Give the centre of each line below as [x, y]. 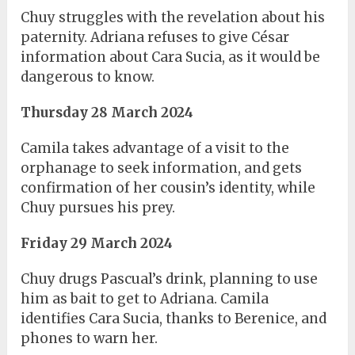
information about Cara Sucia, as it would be [171, 57]
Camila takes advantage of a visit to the [155, 149]
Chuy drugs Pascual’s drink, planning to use [170, 279]
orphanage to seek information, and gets [162, 168]
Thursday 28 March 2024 [107, 113]
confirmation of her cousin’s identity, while [168, 188]
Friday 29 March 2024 [97, 244]
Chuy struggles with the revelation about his [173, 18]
